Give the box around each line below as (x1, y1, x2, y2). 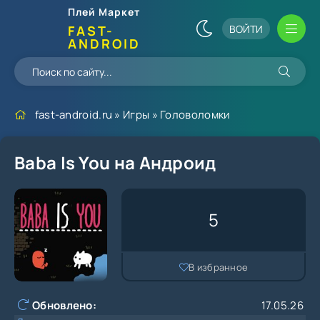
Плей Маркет (68, 5, 140, 19)
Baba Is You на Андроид (14, 151, 216, 174)
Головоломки (160, 107, 231, 122)
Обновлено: (32, 298, 96, 313)
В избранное (189, 261, 249, 274)
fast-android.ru (34, 107, 113, 122)
